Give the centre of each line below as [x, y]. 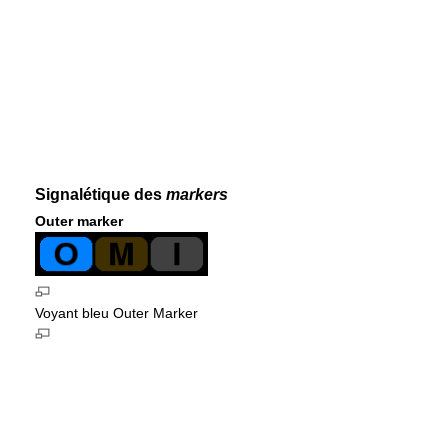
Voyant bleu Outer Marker [116, 313]
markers [197, 194]
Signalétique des [100, 194]
